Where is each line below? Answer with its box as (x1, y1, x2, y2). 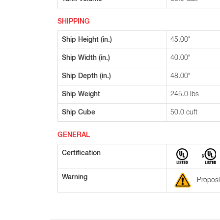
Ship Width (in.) (62, 55, 110, 61)
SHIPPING (57, 18, 90, 25)
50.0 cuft (170, 109, 197, 116)
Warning (62, 174, 87, 181)
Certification (62, 150, 101, 157)
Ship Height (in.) (62, 36, 112, 43)
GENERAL (57, 132, 90, 138)
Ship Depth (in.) (62, 73, 111, 80)
